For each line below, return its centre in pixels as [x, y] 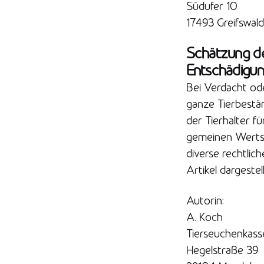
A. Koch [204, 217]
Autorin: [205, 201]
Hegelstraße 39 [222, 250]
